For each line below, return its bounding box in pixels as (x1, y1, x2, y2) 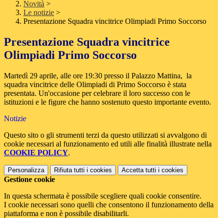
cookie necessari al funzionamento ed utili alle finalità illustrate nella (4, 140, 212, 148)
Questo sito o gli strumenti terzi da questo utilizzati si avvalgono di (4, 131, 207, 140)
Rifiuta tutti (54, 166, 85, 174)
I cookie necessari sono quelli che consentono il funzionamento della (4, 200, 214, 209)
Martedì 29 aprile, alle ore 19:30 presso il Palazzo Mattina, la (4, 72, 192, 80)
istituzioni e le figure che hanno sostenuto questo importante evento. (4, 98, 211, 107)
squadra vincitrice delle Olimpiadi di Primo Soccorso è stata (4, 80, 186, 89)
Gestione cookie (4, 175, 55, 184)
